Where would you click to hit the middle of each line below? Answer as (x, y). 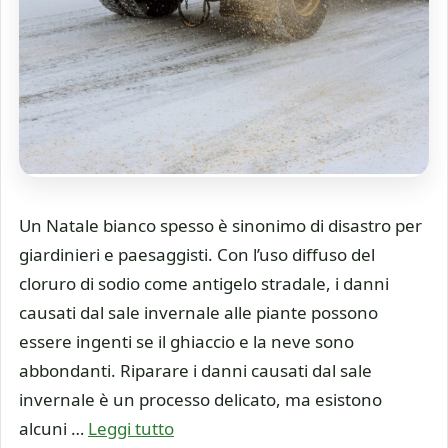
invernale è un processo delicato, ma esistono (200, 399)
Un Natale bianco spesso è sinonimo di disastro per (220, 225)
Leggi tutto (131, 428)
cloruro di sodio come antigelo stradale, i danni (204, 283)
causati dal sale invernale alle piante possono (198, 312)
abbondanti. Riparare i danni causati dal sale (195, 370)
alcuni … (53, 428)
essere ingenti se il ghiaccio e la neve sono (186, 341)
